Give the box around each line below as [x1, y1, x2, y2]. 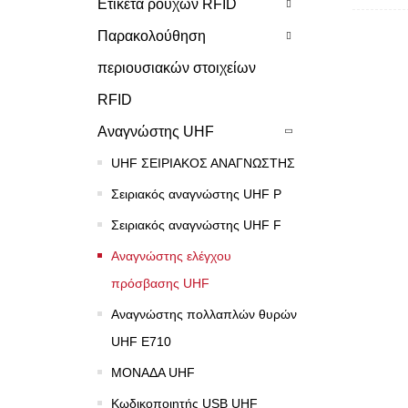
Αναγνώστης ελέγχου [111, 248, 231, 263]
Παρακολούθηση [97, 27, 206, 44]
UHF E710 [111, 333, 171, 349]
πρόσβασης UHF [111, 275, 209, 291]
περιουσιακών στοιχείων [97, 59, 256, 76]
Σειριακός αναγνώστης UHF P [111, 186, 281, 201]
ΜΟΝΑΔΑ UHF [111, 364, 195, 380]
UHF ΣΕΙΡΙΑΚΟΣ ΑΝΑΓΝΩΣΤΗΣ [111, 155, 295, 170]
